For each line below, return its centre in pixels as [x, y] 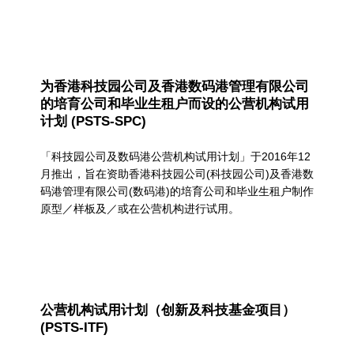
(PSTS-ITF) [74, 328]
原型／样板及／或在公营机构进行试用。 [139, 209]
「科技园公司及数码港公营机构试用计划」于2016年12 [175, 157]
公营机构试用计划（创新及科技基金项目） [168, 311]
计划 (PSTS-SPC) [93, 121]
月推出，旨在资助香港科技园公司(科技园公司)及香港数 [177, 174]
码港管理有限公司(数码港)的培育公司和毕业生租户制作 [177, 192]
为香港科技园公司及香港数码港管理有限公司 [174, 86]
